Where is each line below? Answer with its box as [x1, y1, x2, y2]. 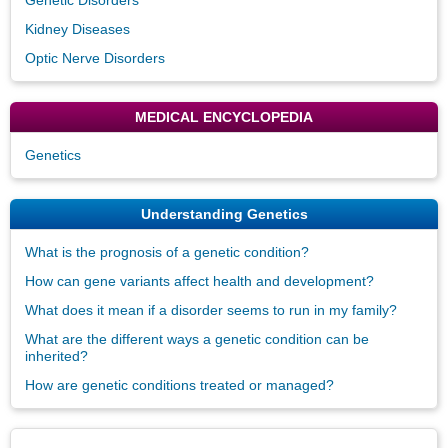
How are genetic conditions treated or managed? [25, 376, 334, 393]
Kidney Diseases [25, 20, 130, 37]
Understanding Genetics [140, 205, 308, 222]
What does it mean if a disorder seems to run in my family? [25, 301, 397, 318]
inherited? [25, 347, 88, 364]
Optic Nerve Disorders [25, 49, 165, 66]
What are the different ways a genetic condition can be [25, 330, 369, 347]
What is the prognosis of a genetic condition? [25, 243, 309, 260]
